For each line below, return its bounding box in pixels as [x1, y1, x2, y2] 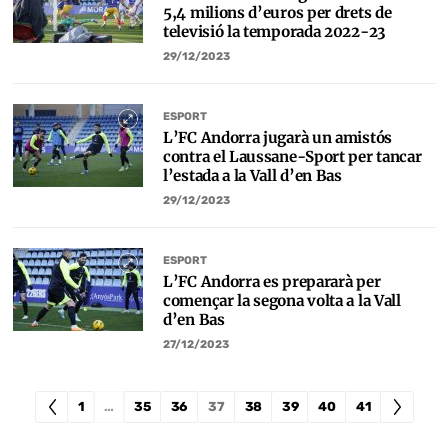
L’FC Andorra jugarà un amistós [163, 128, 392, 147]
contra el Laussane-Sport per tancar [163, 147, 422, 166]
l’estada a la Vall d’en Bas [163, 166, 342, 185]
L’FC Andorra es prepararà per [163, 272, 381, 291]
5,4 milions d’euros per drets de [163, 3, 392, 22]
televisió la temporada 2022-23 [163, 22, 385, 41]
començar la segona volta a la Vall [163, 291, 401, 310]
